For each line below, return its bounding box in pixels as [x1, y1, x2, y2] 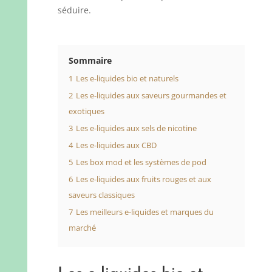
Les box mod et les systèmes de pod [75, 157, 206, 168]
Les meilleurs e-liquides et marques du [75, 207, 214, 217]
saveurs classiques [68, 190, 135, 200]
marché [68, 223, 96, 233]
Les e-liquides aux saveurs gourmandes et [75, 90, 226, 101]
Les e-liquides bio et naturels [75, 73, 178, 84]
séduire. [57, 4, 91, 16]
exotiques [68, 106, 104, 117]
